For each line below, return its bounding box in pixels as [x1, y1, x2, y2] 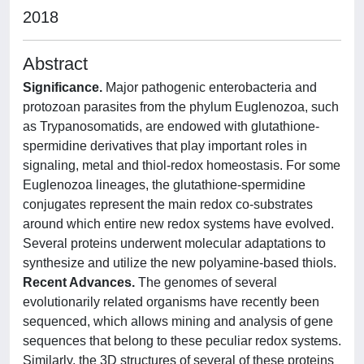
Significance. [23, 80, 102, 94]
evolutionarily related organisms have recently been [23, 295, 319, 309]
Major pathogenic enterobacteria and [102, 80, 317, 94]
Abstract [23, 54, 88, 74]
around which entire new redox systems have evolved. [23, 217, 334, 231]
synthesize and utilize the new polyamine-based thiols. [23, 256, 336, 270]
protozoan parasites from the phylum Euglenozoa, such [23, 100, 339, 114]
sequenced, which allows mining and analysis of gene [23, 314, 333, 328]
